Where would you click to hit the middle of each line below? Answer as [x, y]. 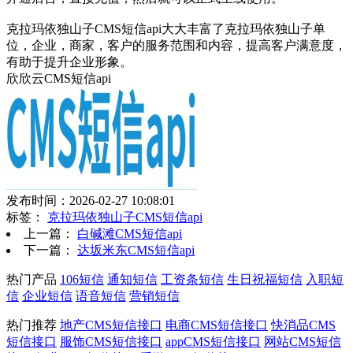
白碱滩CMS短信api [130, 233]
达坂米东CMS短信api [136, 250]
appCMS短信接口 [213, 341]
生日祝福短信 [265, 279]
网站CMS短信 [303, 341]
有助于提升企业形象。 [69, 61]
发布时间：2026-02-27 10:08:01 [91, 200]
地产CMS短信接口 [111, 325]
